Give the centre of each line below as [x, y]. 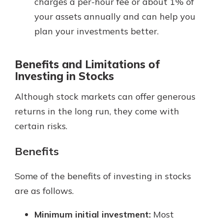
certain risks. [41, 126]
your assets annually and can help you [115, 16]
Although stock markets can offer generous [105, 97]
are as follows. [44, 191]
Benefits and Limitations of [87, 64]
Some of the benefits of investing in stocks [103, 176]
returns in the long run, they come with [97, 111]
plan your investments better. [96, 31]
